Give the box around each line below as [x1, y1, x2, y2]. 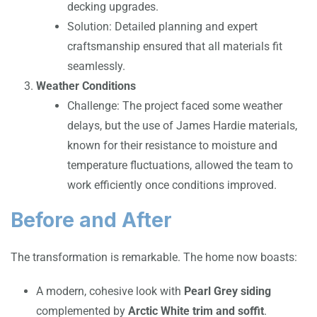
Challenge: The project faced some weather [67, 98, 282, 113]
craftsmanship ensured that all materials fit [67, 39, 282, 53]
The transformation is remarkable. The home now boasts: [11, 250, 297, 264]
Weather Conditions [36, 79, 136, 93]
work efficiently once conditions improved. [67, 178, 277, 192]
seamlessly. [67, 59, 125, 73]
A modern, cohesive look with [36, 284, 184, 298]
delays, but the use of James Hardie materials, [67, 118, 297, 132]
